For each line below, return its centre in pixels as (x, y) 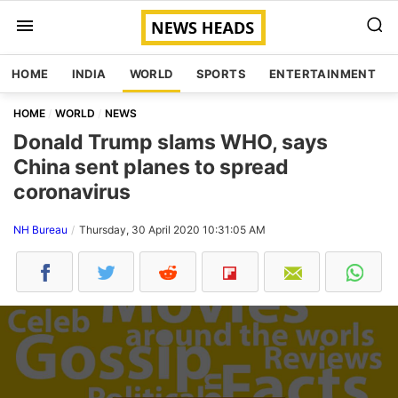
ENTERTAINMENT (323, 74)
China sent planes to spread (151, 167)
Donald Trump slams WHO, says (171, 142)
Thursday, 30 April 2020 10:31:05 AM (172, 230)
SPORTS (221, 74)
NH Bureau (40, 230)
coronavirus (72, 192)
